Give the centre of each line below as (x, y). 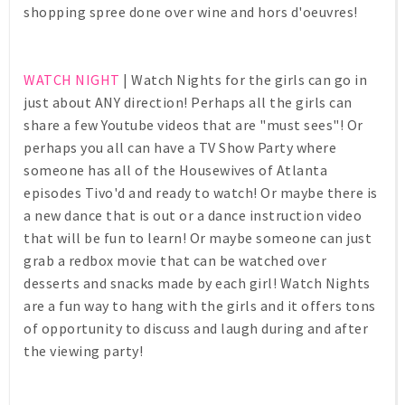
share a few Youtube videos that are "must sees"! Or (193, 125)
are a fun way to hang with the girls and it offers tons (200, 306)
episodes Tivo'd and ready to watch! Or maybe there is (201, 193)
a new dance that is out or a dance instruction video (193, 216)
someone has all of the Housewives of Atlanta (175, 170)
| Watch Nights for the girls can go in (243, 80)
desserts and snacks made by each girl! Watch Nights (197, 283)
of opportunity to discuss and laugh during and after (196, 329)
